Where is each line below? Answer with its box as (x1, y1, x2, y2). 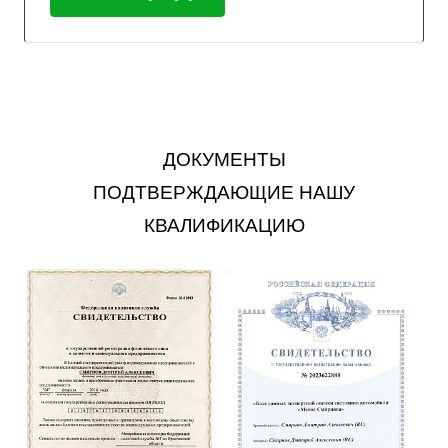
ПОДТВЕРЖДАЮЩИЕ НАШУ (93, 181, 355, 203)
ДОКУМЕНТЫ (162, 148, 286, 170)
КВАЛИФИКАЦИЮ (143, 214, 305, 236)
